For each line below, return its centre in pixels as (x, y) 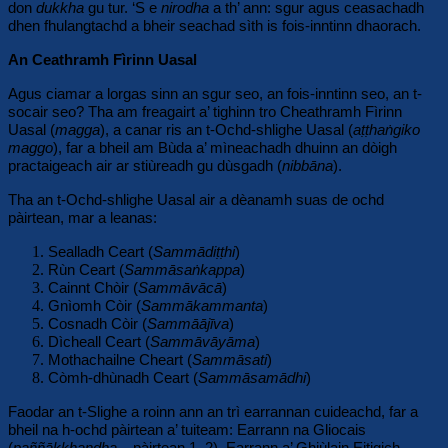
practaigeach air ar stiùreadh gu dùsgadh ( (145, 165)
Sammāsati (229, 359)
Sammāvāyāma (202, 341)
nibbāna (307, 165)
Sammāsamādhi (252, 377)
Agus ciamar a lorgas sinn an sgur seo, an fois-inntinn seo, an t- (215, 93)
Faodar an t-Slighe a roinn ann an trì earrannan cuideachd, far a (213, 411)
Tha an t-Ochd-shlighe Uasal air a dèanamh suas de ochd (196, 199)
